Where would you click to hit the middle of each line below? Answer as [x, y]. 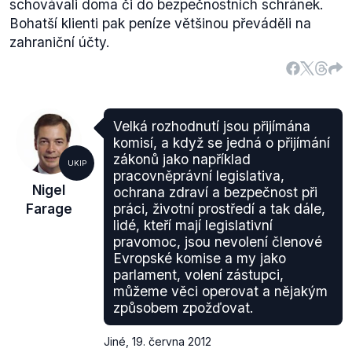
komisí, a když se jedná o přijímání [222, 143]
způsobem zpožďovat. [183, 308]
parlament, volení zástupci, [198, 275]
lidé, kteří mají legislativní [193, 225]
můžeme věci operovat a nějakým [220, 291]
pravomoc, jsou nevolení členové [218, 242]
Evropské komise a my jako [200, 258]
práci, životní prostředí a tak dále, [219, 209]
